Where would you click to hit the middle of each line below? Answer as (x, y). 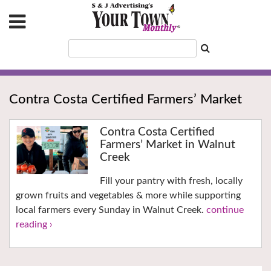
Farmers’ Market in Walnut (167, 145)
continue (225, 210)
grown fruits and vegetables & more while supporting (128, 196)
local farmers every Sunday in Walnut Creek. (111, 210)
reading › (34, 225)
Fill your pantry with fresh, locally (171, 181)
